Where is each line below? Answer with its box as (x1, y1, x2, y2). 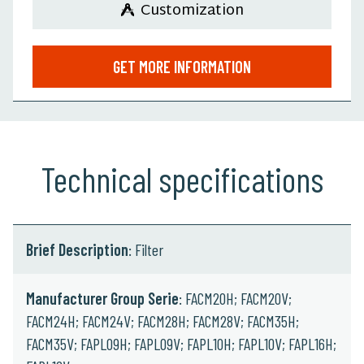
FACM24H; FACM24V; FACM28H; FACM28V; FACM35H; (26, 310, 299, 331)
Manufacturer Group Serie (26, 288, 179, 308)
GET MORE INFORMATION (113, 56, 251, 76)
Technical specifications (41, 158, 323, 199)
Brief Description (26, 239, 128, 259)
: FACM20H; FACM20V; (179, 288, 292, 308)
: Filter (128, 239, 163, 259)
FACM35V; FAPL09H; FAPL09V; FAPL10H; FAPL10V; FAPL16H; (26, 333, 336, 353)
